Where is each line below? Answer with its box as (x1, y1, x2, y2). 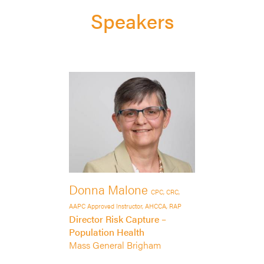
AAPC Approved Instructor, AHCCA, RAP (68, 201, 183, 211)
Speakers (90, 6, 174, 35)
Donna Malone (68, 180, 151, 199)
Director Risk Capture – (68, 212, 166, 226)
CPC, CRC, (150, 187, 180, 197)
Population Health (68, 225, 144, 239)
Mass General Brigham (68, 238, 161, 252)
